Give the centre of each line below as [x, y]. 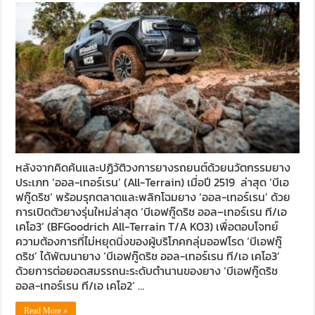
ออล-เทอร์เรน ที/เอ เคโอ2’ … [80, 286]
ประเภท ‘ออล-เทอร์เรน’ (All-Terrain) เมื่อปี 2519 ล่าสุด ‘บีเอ [153, 182]
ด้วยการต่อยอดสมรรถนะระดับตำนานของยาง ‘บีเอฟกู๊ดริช [147, 271]
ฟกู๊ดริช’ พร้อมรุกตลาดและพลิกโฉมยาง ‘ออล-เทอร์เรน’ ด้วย [153, 197]
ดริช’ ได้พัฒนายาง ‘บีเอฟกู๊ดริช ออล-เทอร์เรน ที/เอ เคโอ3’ [148, 256]
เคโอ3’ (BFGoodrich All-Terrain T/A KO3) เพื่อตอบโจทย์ [147, 227]
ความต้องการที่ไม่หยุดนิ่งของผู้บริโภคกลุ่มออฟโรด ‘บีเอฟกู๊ [149, 242]
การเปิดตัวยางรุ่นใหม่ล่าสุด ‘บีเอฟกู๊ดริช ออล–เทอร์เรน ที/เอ [152, 212]
